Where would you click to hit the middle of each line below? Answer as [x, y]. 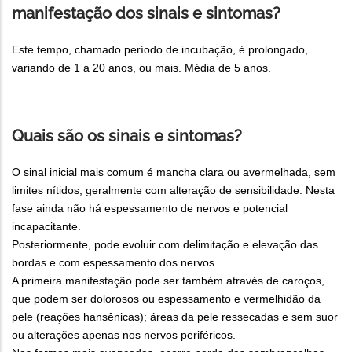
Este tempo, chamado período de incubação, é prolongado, [160, 49]
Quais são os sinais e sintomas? [127, 136]
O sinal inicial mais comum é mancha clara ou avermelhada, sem [174, 172]
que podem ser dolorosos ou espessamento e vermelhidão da [166, 298]
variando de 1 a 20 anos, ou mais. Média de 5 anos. [141, 67]
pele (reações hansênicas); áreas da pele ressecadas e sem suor [175, 316]
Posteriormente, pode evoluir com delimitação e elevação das [165, 244]
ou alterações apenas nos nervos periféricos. [124, 334]
